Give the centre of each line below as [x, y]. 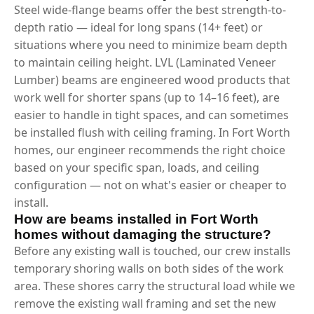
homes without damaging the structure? [143, 234]
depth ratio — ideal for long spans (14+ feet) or [138, 27]
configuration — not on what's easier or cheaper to [150, 185]
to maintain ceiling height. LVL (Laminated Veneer [145, 62]
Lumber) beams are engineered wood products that [152, 80]
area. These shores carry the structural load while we [155, 286]
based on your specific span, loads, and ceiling [137, 167]
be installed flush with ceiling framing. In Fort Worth [152, 132]
